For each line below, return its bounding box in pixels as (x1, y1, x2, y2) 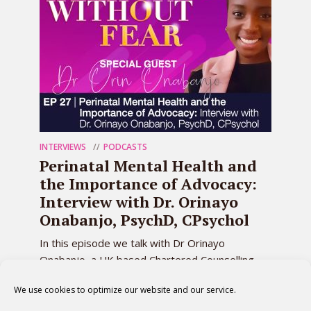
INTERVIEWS (40, 140, 86, 153)
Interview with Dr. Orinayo (40, 191, 238, 212)
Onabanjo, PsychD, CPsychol (40, 209, 249, 230)
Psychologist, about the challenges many (40, 269, 234, 283)
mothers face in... (40, 285, 120, 300)
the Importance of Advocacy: (40, 173, 257, 194)
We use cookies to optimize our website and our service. (14, 284, 236, 296)
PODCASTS (103, 140, 147, 153)
